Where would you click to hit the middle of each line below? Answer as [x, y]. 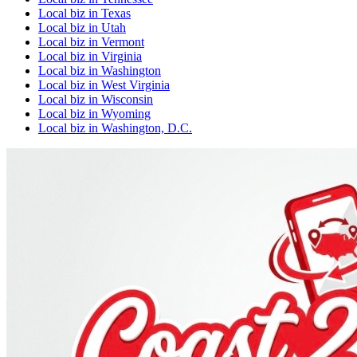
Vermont [123, 41]
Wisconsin [127, 99]
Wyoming [126, 113]
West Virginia [135, 84]
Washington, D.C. [147, 127]
